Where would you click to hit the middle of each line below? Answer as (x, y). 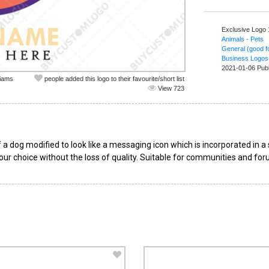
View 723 (170, 88)
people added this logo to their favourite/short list (113, 79)
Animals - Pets (243, 39)
